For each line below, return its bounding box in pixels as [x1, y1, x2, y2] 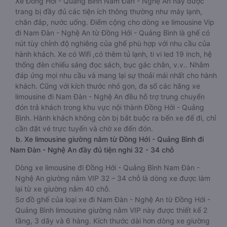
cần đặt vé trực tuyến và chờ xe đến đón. [15, 124, 153, 133]
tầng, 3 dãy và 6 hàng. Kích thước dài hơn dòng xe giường [15, 216, 210, 225]
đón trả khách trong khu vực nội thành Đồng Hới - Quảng [15, 103, 204, 111]
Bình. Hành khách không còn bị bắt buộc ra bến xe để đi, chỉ [15, 113, 216, 122]
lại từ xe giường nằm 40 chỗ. [15, 184, 110, 193]
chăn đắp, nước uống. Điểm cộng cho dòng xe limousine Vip [15, 18, 214, 26]
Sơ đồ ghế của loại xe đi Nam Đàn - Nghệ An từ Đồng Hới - [15, 195, 210, 204]
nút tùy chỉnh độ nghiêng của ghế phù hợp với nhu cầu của [15, 39, 210, 48]
